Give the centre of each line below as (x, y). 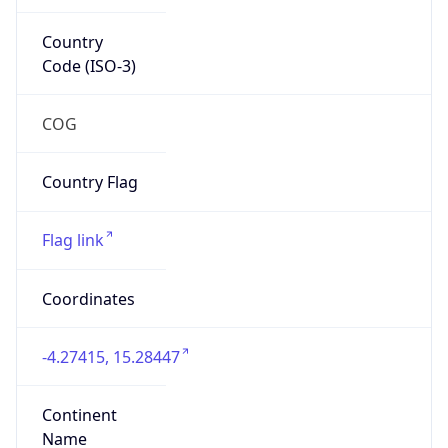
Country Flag (89, 182)
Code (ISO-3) (88, 65)
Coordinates (88, 298)
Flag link (72, 240)
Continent (79, 415)
